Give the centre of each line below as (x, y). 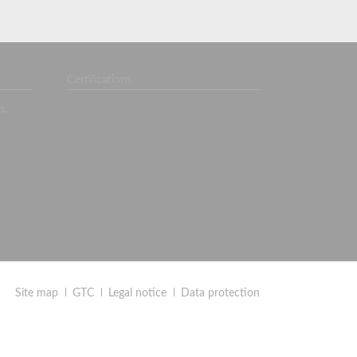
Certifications (99, 79)
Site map (37, 294)
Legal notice (138, 294)
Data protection (220, 294)
